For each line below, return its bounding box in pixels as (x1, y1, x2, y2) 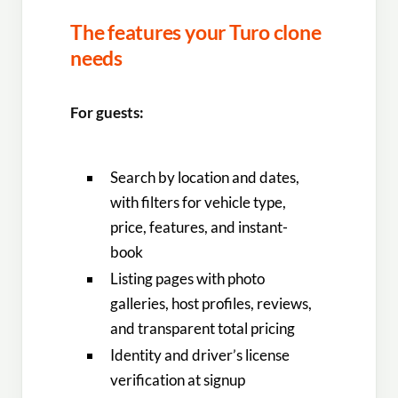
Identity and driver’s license (110, 345, 291, 364)
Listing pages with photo (110, 268, 266, 288)
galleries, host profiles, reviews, (110, 293, 313, 313)
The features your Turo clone (70, 20, 322, 45)
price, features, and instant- (110, 217, 289, 236)
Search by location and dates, (110, 167, 300, 187)
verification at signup (110, 370, 246, 389)
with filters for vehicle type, (110, 192, 287, 211)
